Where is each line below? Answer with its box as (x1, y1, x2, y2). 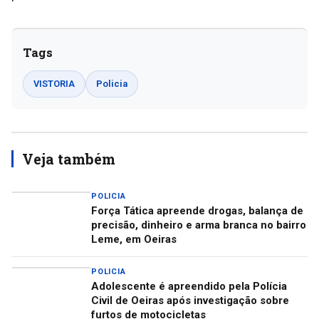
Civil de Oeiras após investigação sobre (91, 293, 289, 307)
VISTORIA (33, 78, 75, 89)
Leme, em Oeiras (91, 232, 177, 246)
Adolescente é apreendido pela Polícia (91, 279, 287, 293)
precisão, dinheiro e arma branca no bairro (91, 218, 306, 231)
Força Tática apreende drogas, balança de (91, 204, 303, 217)
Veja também (22, 149, 115, 168)
